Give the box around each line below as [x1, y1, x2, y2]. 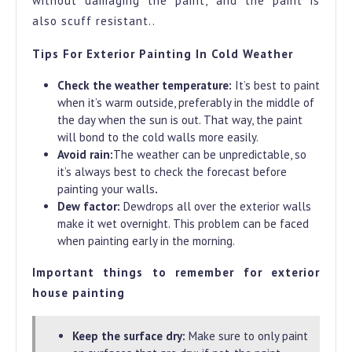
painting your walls [57, 181, 155, 197]
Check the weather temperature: [57, 78, 235, 93]
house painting [32, 285, 125, 301]
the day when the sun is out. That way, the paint [57, 112, 302, 128]
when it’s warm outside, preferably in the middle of [57, 95, 314, 111]
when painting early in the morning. [57, 233, 235, 249]
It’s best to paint [235, 78, 320, 93]
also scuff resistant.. [32, 13, 156, 29]
